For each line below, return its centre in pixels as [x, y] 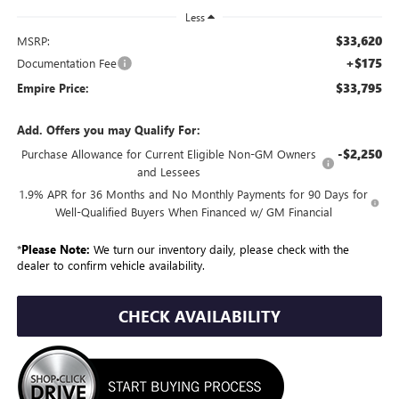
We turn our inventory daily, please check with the [219, 248]
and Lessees [169, 171]
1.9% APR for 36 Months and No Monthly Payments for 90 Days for [194, 193]
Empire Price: [53, 87]
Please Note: [55, 248]
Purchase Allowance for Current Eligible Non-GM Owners [169, 153]
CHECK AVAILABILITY [199, 316]
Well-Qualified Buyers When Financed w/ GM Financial [193, 211]
